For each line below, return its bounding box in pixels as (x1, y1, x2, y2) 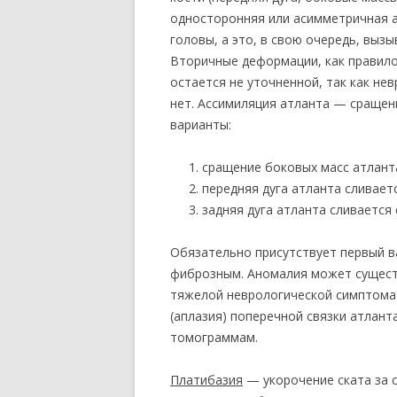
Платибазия (170, 371, 243, 388)
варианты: (170, 116, 231, 133)
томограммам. (170, 329, 258, 346)
